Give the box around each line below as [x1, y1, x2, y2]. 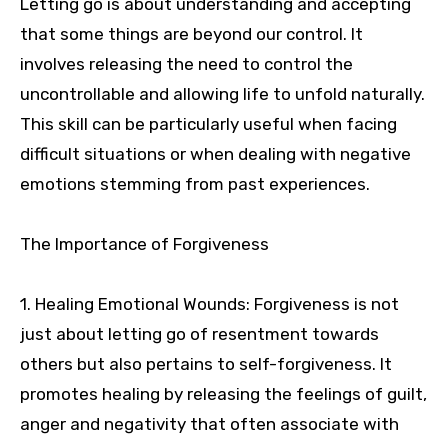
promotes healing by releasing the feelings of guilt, [20, 384, 427, 405]
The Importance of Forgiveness [20, 234, 269, 255]
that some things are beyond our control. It [20, 24, 363, 45]
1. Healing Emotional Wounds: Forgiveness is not [20, 294, 399, 315]
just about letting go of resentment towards [20, 324, 379, 345]
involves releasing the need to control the [20, 54, 353, 75]
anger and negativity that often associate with [20, 414, 399, 435]
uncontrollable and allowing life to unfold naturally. [20, 84, 425, 105]
